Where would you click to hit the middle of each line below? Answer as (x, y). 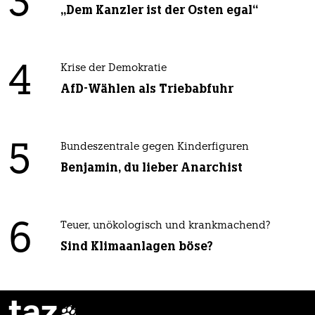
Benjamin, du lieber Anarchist (151, 168)
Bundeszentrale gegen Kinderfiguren (154, 148)
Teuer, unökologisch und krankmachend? (165, 226)
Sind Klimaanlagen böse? (136, 246)
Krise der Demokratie (113, 69)
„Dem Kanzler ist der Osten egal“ (159, 10)
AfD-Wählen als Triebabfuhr (147, 89)
